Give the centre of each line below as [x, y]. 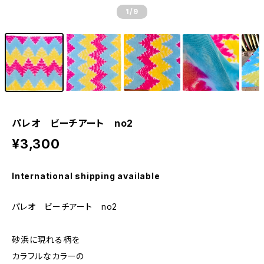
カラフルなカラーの [48, 256]
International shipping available [86, 176]
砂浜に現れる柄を [46, 240]
